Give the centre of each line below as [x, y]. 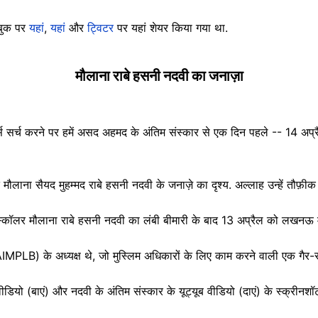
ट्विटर [102, 27]
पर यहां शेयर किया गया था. [172, 27]
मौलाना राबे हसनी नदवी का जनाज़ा [159, 76]
